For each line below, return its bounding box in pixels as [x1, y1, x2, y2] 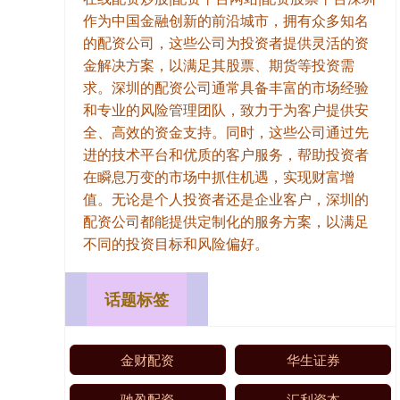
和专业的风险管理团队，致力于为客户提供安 [83, 99, 369, 121]
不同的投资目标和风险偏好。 [83, 233, 269, 254]
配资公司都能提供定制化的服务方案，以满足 [83, 211, 369, 232]
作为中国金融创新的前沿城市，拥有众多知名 [83, 10, 369, 31]
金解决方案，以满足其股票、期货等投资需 [83, 54, 354, 76]
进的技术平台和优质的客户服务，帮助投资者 [83, 144, 369, 165]
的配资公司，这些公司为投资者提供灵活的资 [83, 32, 369, 54]
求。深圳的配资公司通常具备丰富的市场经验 [83, 77, 369, 98]
